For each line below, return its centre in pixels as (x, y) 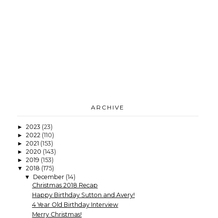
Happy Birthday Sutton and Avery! (83, 195)
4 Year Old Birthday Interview (75, 204)
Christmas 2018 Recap (65, 185)
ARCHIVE (108, 108)
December (49, 177)
